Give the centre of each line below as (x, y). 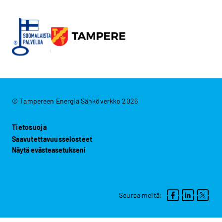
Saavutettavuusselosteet (52, 139)
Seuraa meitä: (140, 195)
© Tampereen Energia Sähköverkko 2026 (75, 101)
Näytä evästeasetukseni (49, 150)
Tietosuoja (29, 127)
